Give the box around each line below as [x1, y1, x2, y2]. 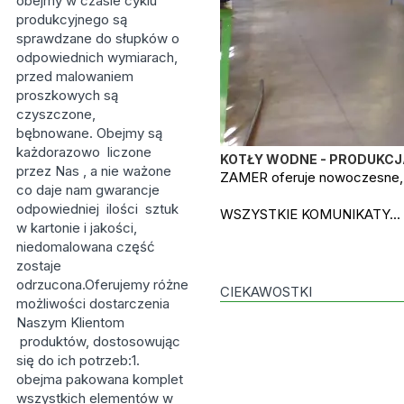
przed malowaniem [15, 68, 133, 85]
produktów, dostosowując [15, 333, 180, 350]
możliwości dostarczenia [15, 295, 170, 312]
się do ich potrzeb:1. [15, 352, 151, 369]
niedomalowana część [15, 238, 155, 255]
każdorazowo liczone [15, 143, 151, 161]
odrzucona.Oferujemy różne [15, 276, 188, 293]
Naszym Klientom [15, 314, 124, 331]
